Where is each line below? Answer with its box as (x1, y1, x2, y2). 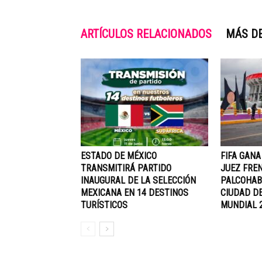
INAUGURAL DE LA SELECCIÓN (81, 175, 196, 186)
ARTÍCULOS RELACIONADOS (81, 27, 212, 41)
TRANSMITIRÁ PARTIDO (81, 163, 171, 174)
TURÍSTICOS (81, 199, 127, 211)
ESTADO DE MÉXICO (81, 150, 157, 161)
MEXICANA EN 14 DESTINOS (81, 187, 188, 198)
